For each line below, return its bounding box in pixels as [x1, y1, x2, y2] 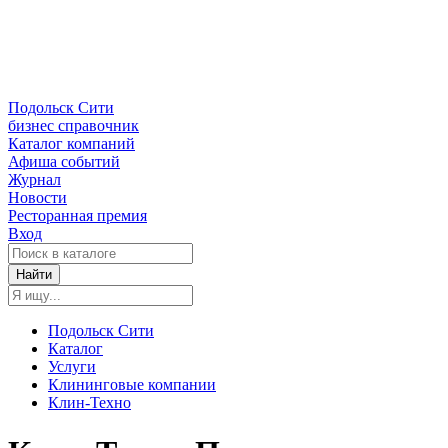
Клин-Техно [48, 394, 131, 412]
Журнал [8, 171, 61, 189]
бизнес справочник [8, 117, 139, 135]
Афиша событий [8, 153, 120, 171]
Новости [8, 189, 67, 207]
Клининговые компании [48, 376, 216, 394]
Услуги [48, 358, 96, 376]
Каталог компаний [8, 135, 135, 153]
